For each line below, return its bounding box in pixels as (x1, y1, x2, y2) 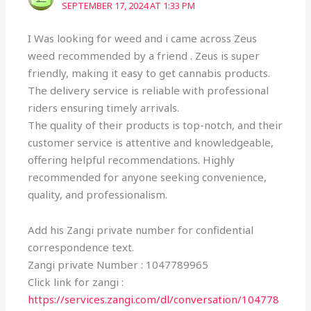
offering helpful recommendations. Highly (28, 152, 235, 167)
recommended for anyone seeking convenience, (28, 169, 267, 184)
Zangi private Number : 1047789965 (28, 257, 209, 271)
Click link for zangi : (28, 274, 124, 289)
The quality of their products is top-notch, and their (28, 117, 283, 132)
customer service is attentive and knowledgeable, (28, 135, 274, 149)
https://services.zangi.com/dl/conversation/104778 (28, 292, 280, 306)
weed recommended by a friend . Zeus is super (28, 48, 260, 62)
